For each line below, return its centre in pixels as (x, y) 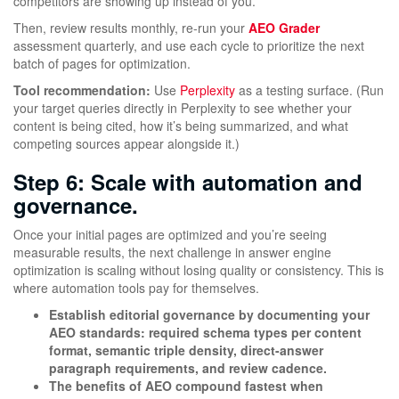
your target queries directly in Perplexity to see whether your (183, 108)
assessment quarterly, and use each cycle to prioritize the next (189, 46)
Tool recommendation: (82, 90)
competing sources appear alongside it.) (126, 144)
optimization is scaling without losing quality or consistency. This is (199, 270)
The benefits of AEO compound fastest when (186, 386)
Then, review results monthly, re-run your (131, 28)
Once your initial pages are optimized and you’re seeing (170, 235)
